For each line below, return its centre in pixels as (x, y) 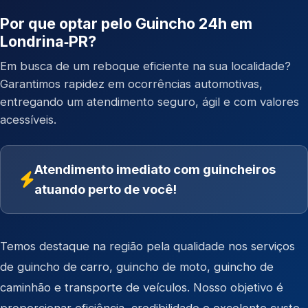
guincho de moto (162, 267)
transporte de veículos (126, 287)
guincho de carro (63, 267)
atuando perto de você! (106, 189)
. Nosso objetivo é (235, 287)
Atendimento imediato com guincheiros (155, 169)
